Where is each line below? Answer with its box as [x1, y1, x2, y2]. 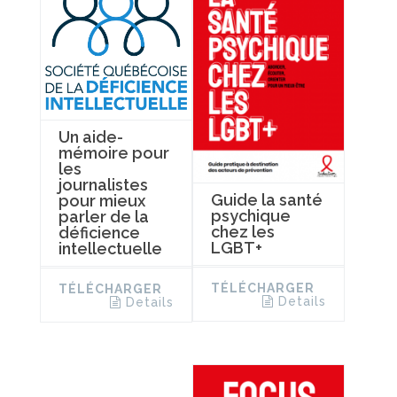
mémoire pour [58, 143, 169, 162]
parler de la [58, 206, 149, 226]
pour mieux [58, 191, 145, 210]
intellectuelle [58, 238, 162, 258]
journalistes [58, 175, 148, 194]
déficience [58, 222, 140, 242]
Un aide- [58, 127, 123, 146]
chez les [210, 222, 275, 242]
